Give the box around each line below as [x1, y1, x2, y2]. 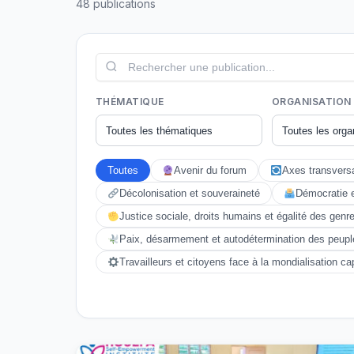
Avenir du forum [173, 164, 247, 176]
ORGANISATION [271, 96, 352, 107]
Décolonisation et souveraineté [119, 187, 260, 199]
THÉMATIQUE [96, 96, 164, 107]
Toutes [107, 164, 138, 176]
